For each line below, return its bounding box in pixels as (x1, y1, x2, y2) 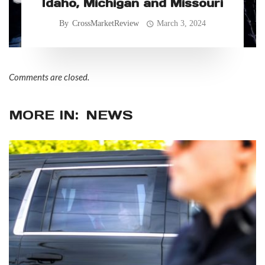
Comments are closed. (9, 72, 89, 83)
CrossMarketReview (72, 19, 139, 28)
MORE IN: (9, 106, 79, 124)
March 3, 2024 (157, 19, 206, 28)
